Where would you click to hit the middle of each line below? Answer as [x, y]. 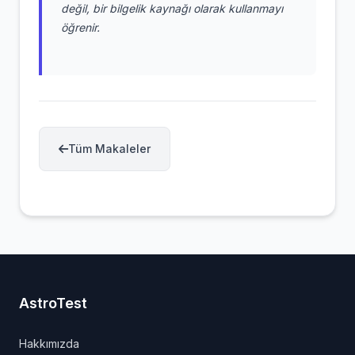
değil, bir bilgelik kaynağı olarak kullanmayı [172, 8]
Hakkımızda [49, 344]
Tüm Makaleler [109, 149]
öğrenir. [80, 27]
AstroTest [53, 303]
